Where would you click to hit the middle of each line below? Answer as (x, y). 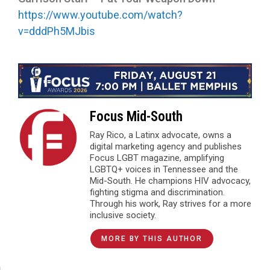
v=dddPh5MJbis (57, 31)
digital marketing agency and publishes (166, 146)
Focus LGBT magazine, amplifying (157, 158)
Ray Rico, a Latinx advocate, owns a (161, 135)
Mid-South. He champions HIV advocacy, (170, 181)
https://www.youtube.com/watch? (100, 15)
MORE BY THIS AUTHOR (152, 238)
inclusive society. (123, 215)
